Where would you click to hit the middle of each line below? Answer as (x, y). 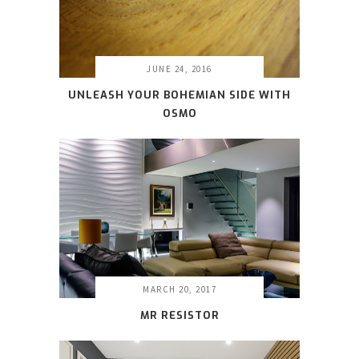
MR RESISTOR (179, 316)
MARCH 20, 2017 (179, 290)
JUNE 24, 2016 (179, 69)
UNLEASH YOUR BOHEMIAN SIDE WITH (179, 95)
